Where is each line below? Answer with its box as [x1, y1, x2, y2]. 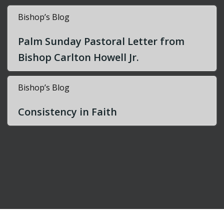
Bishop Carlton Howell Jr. [18, 50, 139, 64]
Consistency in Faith [18, 105, 117, 118]
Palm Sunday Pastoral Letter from [18, 34, 184, 48]
